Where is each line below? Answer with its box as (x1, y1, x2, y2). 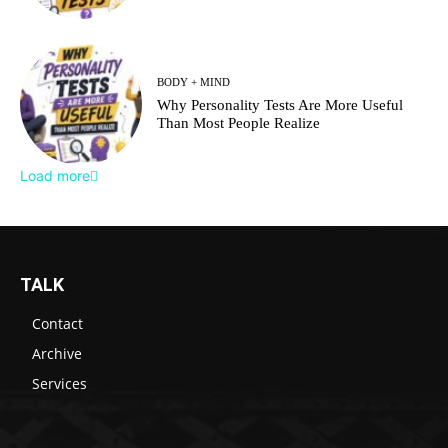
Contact (32, 314, 83, 334)
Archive (32, 344, 82, 364)
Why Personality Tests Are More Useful (157, 96, 404, 113)
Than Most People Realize (157, 114, 321, 131)
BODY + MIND (157, 75, 231, 88)
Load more (20, 167, 90, 185)
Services (32, 374, 87, 394)
